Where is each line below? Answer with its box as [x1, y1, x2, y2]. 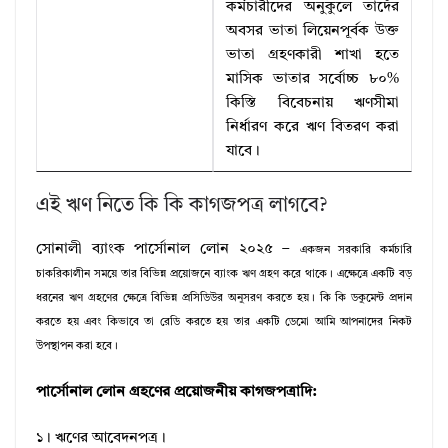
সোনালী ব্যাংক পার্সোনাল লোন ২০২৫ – [36, 242, 300, 258]
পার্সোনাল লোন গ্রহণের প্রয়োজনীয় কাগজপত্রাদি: [36, 384, 316, 400]
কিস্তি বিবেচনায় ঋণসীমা [226, 96, 399, 112]
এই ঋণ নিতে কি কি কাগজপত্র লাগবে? [36, 196, 327, 217]
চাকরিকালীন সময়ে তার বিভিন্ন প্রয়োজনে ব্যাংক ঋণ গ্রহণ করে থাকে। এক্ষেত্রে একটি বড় [36, 269, 412, 281]
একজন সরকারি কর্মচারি [299, 245, 412, 257]
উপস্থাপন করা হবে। [36, 341, 118, 353]
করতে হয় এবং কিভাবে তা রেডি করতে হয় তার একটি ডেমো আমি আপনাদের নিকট [36, 317, 412, 329]
